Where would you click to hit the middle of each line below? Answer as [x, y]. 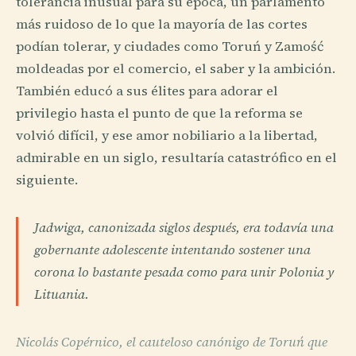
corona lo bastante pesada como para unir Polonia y [184, 273]
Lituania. [62, 295]
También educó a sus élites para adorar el [147, 91]
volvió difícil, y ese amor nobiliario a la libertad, [167, 136]
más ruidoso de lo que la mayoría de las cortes [162, 25]
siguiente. [47, 180]
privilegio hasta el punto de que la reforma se [159, 114]
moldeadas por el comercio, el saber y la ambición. [176, 69]
